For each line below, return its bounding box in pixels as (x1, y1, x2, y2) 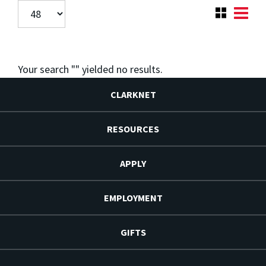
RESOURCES (107, 123, 159, 135)
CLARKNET (110, 88, 156, 101)
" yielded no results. (75, 62, 163, 77)
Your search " (18, 62, 75, 77)
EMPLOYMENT (103, 192, 163, 204)
